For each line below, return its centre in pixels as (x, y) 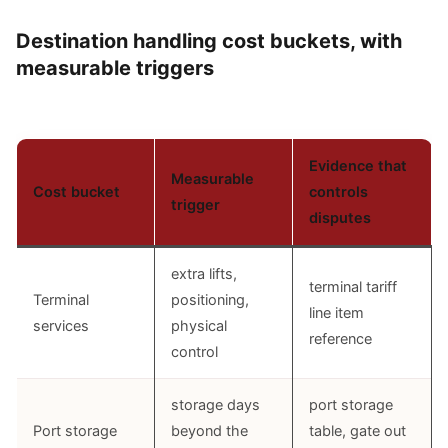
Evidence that (358, 166)
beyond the (209, 431)
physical (199, 326)
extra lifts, (204, 274)
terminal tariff (353, 287)
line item (336, 313)
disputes (340, 218)
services (61, 326)
